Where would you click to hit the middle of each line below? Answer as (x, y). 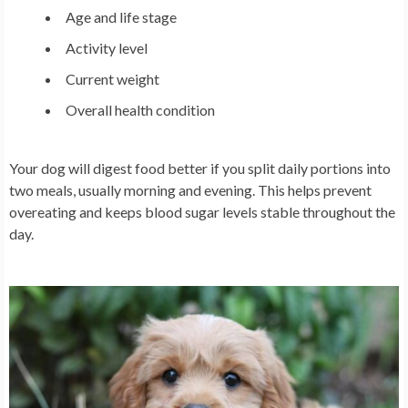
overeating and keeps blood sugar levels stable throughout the (202, 212)
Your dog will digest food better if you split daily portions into (200, 168)
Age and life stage (121, 17)
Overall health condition (140, 110)
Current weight (112, 79)
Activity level (107, 48)
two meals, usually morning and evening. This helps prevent (190, 190)
